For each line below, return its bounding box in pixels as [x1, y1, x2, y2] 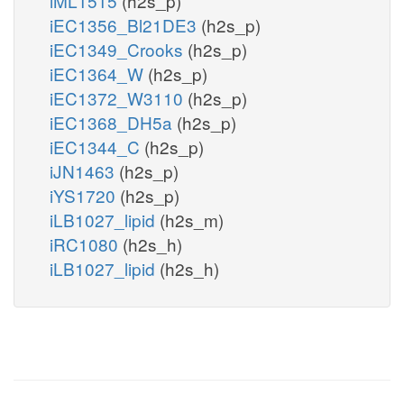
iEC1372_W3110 [50, 85, 188, 110]
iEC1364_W [50, 60, 148, 86]
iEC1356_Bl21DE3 [50, 12, 201, 37]
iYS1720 [50, 182, 120, 207]
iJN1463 [50, 158, 119, 183]
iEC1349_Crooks [50, 36, 188, 61]
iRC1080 [50, 231, 123, 256]
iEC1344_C [50, 133, 144, 159]
